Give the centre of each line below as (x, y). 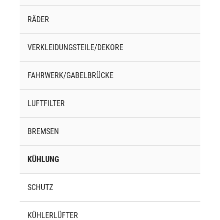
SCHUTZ (40, 188)
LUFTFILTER (46, 104)
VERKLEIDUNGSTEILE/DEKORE (75, 48)
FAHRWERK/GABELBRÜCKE (70, 76)
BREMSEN (43, 132)
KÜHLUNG (43, 160)
